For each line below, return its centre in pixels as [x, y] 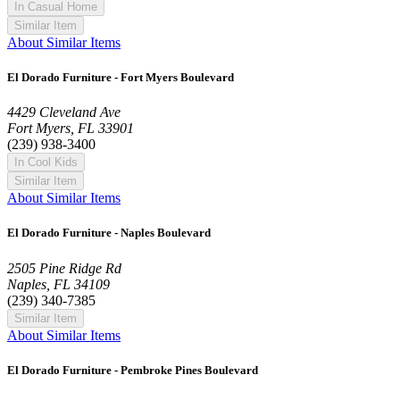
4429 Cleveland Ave [64, 112]
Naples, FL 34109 [58, 284]
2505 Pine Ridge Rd [64, 268]
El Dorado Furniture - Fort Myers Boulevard [121, 77]
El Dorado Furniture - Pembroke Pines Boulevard [133, 370]
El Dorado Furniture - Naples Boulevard [109, 233]
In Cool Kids [46, 162]
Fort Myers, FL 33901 [71, 129]
